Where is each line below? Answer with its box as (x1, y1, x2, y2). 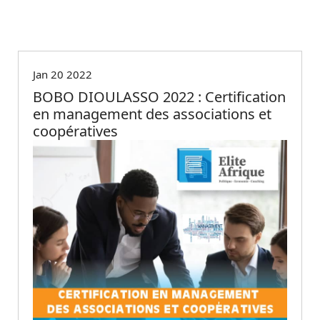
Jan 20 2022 (33, 66, 92, 81)
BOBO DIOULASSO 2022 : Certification (33, 86, 286, 106)
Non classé (39, 24, 83, 37)
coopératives (33, 121, 118, 141)
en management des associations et (33, 104, 271, 124)
